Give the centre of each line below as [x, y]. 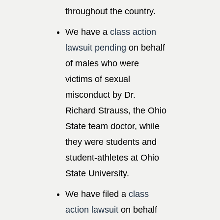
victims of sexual [98, 79]
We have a [88, 32]
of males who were [102, 63]
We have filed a [97, 194]
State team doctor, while [112, 126]
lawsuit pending [96, 47]
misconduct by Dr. [100, 95]
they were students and [111, 142]
